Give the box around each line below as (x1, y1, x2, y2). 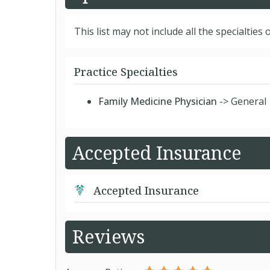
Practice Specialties (74, 64, 178, 79)
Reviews (72, 224, 145, 249)
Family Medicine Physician (98, 95, 217, 108)
